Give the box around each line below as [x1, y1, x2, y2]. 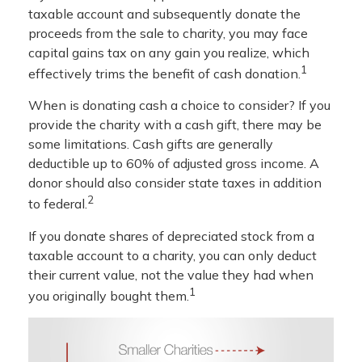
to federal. [28, 196, 87, 213]
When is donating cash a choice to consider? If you [28, 97, 330, 114]
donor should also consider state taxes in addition [28, 175, 322, 192]
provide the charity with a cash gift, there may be [28, 116, 322, 133]
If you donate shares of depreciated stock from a [28, 227, 314, 244]
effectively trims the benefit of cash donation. [28, 65, 301, 82]
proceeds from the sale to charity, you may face [28, 24, 308, 41]
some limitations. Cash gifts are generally [28, 136, 273, 153]
